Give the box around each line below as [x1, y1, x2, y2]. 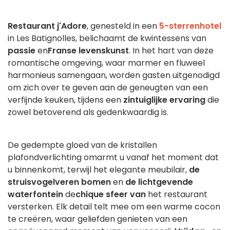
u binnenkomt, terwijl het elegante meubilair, [8, 164, 189, 176]
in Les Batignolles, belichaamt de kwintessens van [8, 32, 206, 45]
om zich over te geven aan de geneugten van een [8, 82, 208, 94]
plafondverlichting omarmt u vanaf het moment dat [8, 151, 219, 164]
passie [8, 45, 35, 57]
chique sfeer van [75, 188, 146, 201]
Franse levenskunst [48, 45, 129, 57]
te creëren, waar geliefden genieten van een [8, 213, 187, 225]
